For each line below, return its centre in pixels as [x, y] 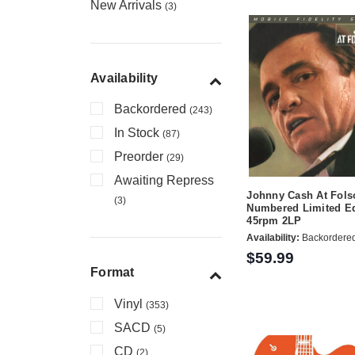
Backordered [152, 109]
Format [113, 273]
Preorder [140, 157]
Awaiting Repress [164, 181]
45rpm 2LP [274, 220]
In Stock [138, 133]
